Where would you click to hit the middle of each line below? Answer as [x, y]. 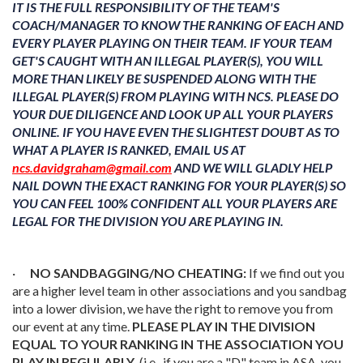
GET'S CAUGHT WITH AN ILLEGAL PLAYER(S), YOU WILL [168, 60]
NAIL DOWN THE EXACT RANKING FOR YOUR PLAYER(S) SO [179, 185]
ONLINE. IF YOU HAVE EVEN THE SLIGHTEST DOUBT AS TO [176, 132]
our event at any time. [72, 326]
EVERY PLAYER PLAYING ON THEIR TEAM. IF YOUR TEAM [172, 43]
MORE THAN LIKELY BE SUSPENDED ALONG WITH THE [164, 78]
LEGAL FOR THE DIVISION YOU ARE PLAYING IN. [148, 221]
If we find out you [295, 273]
